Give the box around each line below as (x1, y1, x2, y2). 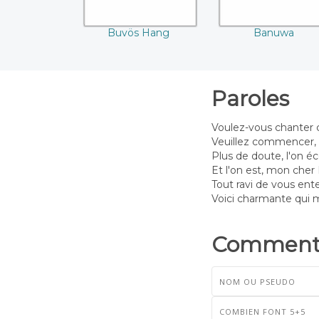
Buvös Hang (107, 26, 169, 40)
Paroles (211, 85, 289, 112)
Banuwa (253, 26, 294, 40)
